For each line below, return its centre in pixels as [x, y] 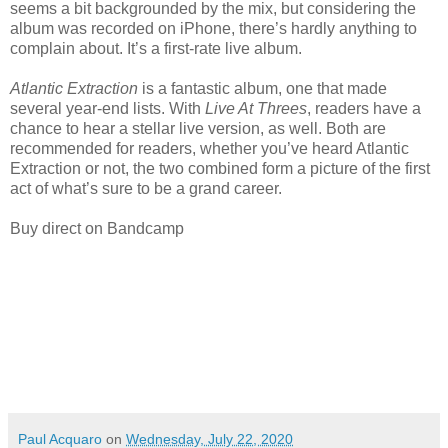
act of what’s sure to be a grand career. [146, 188]
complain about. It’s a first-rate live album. [156, 48]
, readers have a [364, 108]
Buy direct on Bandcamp [97, 228]
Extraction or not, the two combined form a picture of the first [220, 168]
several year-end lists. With [107, 108]
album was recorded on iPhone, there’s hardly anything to [213, 28]
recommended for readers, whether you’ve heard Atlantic [209, 148]
